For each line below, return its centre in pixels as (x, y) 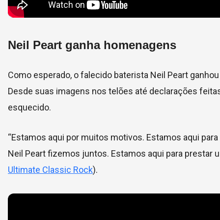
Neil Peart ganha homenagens (92, 45)
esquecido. (29, 108)
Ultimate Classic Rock (50, 170)
